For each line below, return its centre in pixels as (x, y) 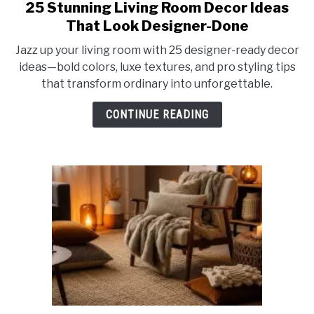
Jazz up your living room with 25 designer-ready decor (157, 50)
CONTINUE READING (157, 115)
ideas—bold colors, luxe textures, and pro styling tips (157, 67)
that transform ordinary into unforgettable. (157, 84)
